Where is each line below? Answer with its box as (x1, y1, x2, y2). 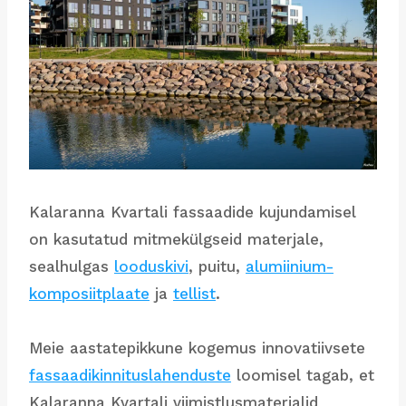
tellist (173, 285, 216, 304)
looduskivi (114, 257, 188, 276)
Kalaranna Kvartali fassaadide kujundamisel (29, 203, 356, 222)
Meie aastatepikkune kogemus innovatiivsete (29, 339, 365, 358)
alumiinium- (246, 257, 333, 276)
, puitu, (188, 257, 246, 276)
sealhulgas (29, 257, 114, 276)
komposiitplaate (29, 285, 150, 304)
